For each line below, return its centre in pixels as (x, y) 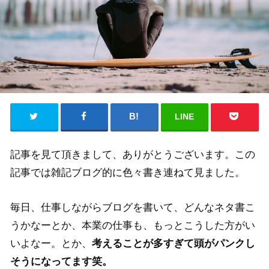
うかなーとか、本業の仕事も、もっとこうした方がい (133, 225)
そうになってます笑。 (62, 261)
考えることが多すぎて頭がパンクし (174, 243)
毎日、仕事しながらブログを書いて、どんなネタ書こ (133, 207)
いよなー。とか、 (51, 243)
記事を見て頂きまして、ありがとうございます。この (133, 154)
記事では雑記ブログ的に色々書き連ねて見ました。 (128, 172)
